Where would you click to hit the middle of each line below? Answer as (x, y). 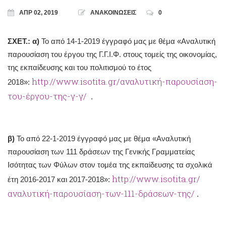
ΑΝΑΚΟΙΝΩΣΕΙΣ (113, 13)
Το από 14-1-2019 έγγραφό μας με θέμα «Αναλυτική (128, 41)
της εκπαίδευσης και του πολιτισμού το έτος (79, 67)
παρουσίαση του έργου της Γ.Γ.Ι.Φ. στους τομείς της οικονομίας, (112, 54)
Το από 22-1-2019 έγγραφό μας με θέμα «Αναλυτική (103, 138)
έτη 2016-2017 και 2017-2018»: (60, 179)
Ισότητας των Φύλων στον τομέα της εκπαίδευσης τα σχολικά (110, 164)
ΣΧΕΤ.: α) (24, 41)
